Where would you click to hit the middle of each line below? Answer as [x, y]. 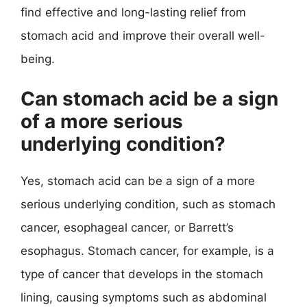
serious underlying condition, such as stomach [148, 204]
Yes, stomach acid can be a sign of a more [138, 181]
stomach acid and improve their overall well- [143, 35]
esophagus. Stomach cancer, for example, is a [147, 251]
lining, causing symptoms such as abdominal [144, 297]
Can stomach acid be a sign [149, 99]
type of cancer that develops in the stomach [142, 274]
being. [38, 59]
